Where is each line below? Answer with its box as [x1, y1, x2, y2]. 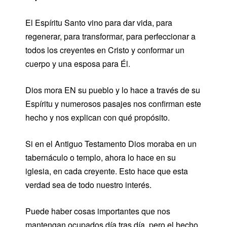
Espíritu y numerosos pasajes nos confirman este [25, 97, 201, 109]
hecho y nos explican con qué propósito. [25, 111, 170, 123]
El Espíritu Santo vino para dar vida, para [25, 16, 172, 28]
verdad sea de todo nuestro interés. [25, 178, 152, 191]
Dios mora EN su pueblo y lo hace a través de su [25, 84, 200, 96]
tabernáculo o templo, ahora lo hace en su [25, 151, 176, 163]
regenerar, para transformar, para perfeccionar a [25, 30, 196, 42]
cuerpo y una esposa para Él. [25, 57, 130, 69]
